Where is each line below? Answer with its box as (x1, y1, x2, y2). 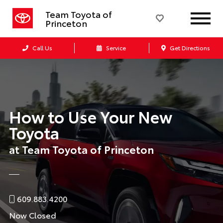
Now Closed (8, 209, 56, 221)
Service (105, 43, 126, 52)
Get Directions (168, 43, 211, 52)
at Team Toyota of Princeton (8, 141, 154, 157)
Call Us (30, 43, 52, 52)
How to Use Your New (8, 105, 172, 127)
